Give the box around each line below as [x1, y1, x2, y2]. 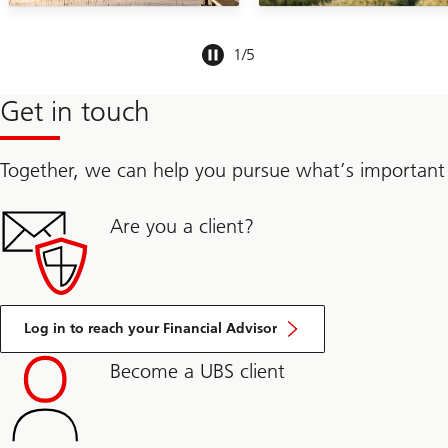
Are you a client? [109, 213, 254, 238]
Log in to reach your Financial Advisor [24, 319, 277, 337]
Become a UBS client [109, 358, 285, 383]
